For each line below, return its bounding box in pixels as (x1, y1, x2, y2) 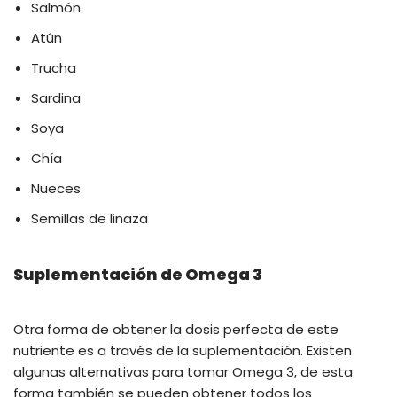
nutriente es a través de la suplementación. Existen (13, 341, 352, 361)
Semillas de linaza (31, 209, 148, 229)
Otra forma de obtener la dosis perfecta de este (13, 320, 339, 339)
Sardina (31, 89, 81, 108)
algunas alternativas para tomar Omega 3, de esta (13, 362, 353, 382)
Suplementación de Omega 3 (13, 263, 262, 286)
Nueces (31, 179, 81, 198)
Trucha (31, 58, 80, 78)
